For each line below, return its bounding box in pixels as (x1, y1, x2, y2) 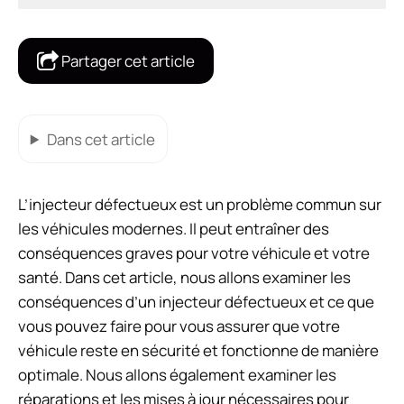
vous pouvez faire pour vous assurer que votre (18, 316, 340, 337)
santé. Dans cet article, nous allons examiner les (18, 267, 351, 289)
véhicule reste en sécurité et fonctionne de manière (18, 340, 379, 362)
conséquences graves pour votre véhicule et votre (18, 243, 370, 264)
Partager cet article (59, 50, 195, 71)
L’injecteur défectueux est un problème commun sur (18, 194, 381, 216)
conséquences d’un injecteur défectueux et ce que (18, 291, 374, 313)
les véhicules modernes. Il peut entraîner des (18, 218, 329, 240)
